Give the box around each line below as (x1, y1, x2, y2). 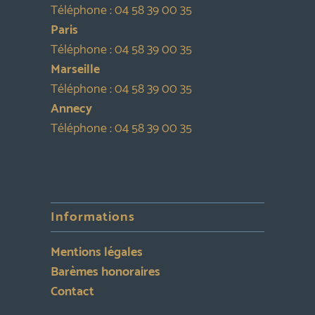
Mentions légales (50, 242, 143, 264)
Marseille (50, 58, 100, 80)
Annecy (50, 98, 92, 120)
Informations (50, 206, 135, 229)
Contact (50, 281, 94, 303)
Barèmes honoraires (50, 262, 160, 283)
